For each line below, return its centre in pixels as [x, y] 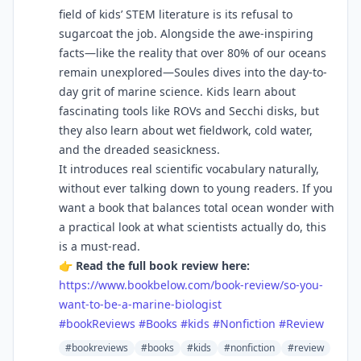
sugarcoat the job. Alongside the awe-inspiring [186, 33]
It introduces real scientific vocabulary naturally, [189, 169]
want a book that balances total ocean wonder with [197, 207]
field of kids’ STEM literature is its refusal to [176, 14]
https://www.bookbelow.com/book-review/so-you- [191, 285]
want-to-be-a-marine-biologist [140, 304]
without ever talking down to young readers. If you [196, 188]
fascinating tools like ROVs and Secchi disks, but [189, 111]
